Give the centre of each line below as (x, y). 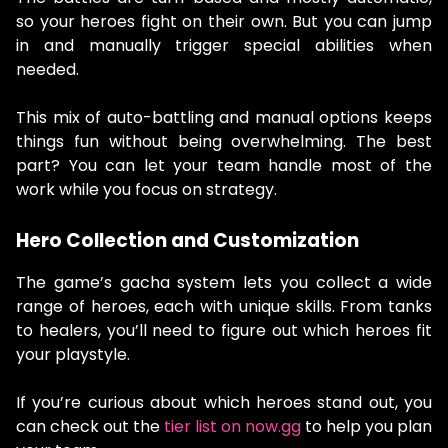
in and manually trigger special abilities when (224, 45)
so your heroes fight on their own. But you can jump (224, 21)
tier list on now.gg (232, 426)
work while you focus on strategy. (146, 189)
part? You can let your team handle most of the (224, 165)
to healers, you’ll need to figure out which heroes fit (224, 330)
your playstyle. (73, 354)
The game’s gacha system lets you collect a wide (224, 282)
